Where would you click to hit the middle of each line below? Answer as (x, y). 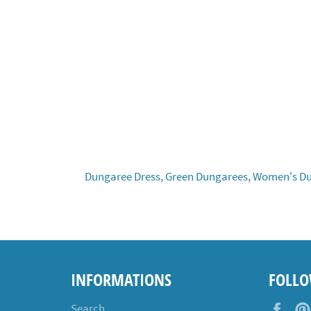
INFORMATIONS (121, 279)
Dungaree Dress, (124, 176)
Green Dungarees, (208, 176)
